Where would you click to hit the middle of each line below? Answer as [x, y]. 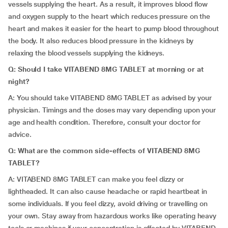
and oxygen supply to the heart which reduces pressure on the [109, 16]
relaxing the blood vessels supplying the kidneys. [87, 53]
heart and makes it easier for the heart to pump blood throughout [113, 28]
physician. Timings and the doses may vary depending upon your [112, 110]
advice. [20, 134]
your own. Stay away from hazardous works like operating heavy [112, 216]
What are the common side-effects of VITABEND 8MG [109, 151]
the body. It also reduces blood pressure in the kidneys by [101, 41]
